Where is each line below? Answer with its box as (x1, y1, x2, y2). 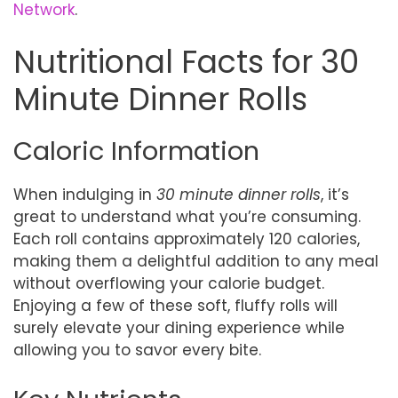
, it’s (321, 184, 349, 205)
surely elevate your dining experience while (13, 317, 345, 338)
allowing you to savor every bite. (13, 339, 261, 361)
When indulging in (13, 184, 156, 205)
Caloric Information (13, 133, 259, 169)
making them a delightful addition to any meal (13, 251, 378, 272)
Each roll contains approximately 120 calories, (13, 228, 360, 250)
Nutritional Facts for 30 (13, 40, 359, 84)
